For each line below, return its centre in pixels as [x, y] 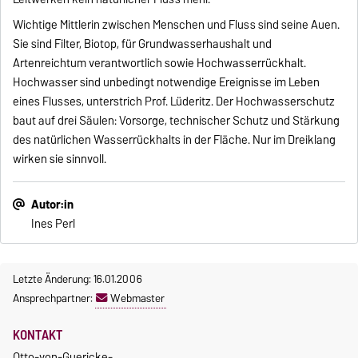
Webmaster [137, 298]
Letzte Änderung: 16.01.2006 [78, 279]
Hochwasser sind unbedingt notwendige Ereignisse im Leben [167, 83]
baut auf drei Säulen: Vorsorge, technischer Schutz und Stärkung [177, 121]
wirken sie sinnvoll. [60, 159]
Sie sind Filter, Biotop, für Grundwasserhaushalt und [143, 44]
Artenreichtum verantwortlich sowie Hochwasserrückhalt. [160, 64]
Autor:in [53, 205]
